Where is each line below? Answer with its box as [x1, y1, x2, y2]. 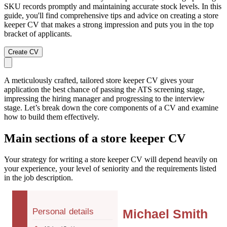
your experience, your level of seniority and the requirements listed [4, 164, 216, 173]
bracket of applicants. [4, 29, 72, 38]
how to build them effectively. [4, 112, 99, 121]
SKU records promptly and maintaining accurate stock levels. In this [4, 2, 221, 11]
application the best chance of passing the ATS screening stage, [4, 85, 205, 94]
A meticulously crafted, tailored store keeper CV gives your [4, 75, 194, 85]
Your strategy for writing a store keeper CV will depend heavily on [4, 155, 217, 164]
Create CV [8, 48, 39, 56]
